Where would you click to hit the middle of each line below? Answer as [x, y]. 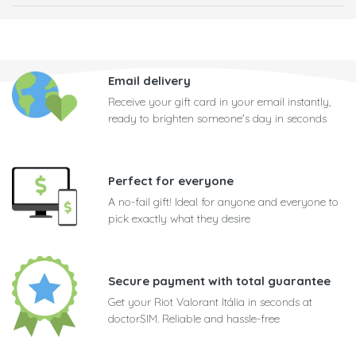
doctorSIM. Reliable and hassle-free [194, 319]
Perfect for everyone [171, 181]
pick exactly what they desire [179, 219]
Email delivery [149, 81]
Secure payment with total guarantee [219, 281]
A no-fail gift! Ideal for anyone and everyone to [223, 202]
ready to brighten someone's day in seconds [217, 119]
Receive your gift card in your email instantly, [219, 102]
